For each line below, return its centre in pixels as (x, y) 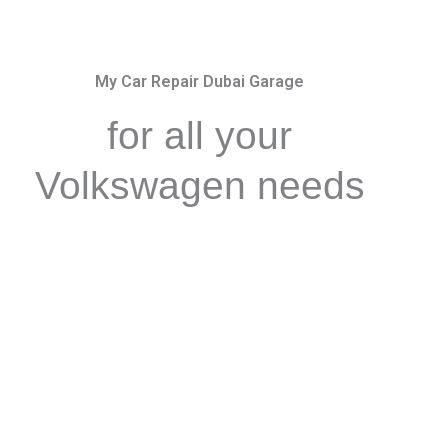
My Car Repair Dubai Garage (199, 81)
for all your (199, 135)
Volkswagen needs (199, 185)
